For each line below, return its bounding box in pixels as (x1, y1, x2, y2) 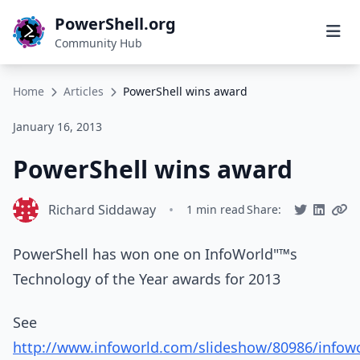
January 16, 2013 (13, 119, 102, 134)
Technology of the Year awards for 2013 (13, 269, 280, 288)
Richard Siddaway (48, 201, 156, 219)
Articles (63, 84, 104, 99)
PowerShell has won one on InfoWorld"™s (13, 244, 297, 264)
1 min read (186, 202, 245, 217)
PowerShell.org (55, 13, 176, 35)
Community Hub (55, 35, 142, 51)
